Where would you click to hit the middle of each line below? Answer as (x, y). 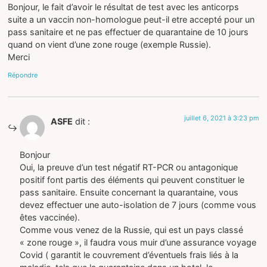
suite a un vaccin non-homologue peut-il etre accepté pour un (131, 20)
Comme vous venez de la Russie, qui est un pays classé (132, 230)
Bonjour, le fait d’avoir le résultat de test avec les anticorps (124, 7)
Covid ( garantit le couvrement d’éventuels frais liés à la (129, 255)
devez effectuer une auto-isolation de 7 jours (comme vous (138, 205)
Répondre (23, 75)
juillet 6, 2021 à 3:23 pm (221, 118)
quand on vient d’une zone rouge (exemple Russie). (110, 45)
